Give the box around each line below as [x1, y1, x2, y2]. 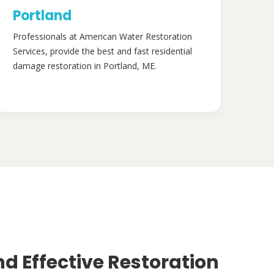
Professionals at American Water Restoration [13, 31, 192, 42]
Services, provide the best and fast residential [13, 45, 192, 57]
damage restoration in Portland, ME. [13, 60, 157, 72]
